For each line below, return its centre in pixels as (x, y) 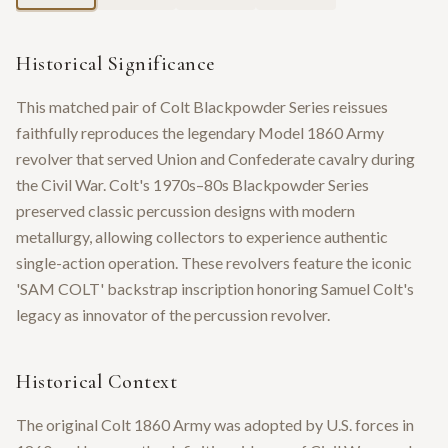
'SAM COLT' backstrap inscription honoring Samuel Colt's (215, 289)
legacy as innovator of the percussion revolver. (173, 315)
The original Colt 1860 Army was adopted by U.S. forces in (215, 425)
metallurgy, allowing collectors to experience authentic (202, 237)
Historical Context (96, 382)
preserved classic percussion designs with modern (185, 211)
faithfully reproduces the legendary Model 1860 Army (200, 133)
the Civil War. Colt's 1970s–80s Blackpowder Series (192, 185)
